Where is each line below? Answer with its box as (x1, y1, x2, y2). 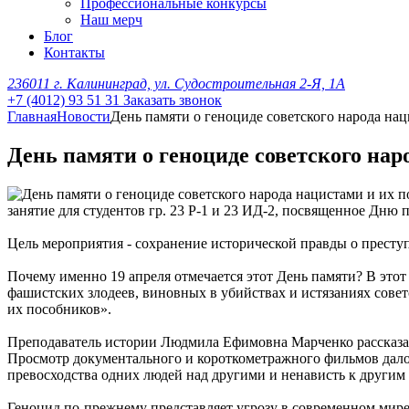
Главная (7, 109, 57, 124)
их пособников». (7, 300, 111, 317)
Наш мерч (80, 12, 142, 27)
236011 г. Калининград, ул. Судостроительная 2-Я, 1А (7, 76, 345, 91)
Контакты (44, 45, 105, 60)
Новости (57, 109, 110, 124)
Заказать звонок (123, 92, 222, 108)
